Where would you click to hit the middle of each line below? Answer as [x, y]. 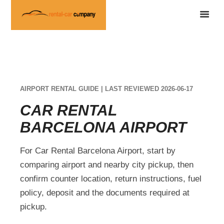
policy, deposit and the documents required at [105, 192]
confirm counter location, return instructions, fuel [111, 178]
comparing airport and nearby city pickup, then [107, 164]
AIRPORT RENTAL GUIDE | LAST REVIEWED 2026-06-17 [107, 88]
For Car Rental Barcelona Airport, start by [98, 150]
